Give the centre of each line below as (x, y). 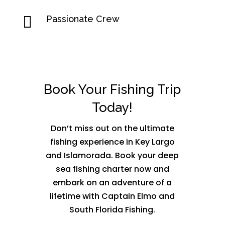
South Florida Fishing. (113, 210)
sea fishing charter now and (112, 169)
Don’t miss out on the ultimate (112, 129)
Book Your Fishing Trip (113, 90)
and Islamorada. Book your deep (113, 156)
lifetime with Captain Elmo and (113, 196)
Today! (113, 108)
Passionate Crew (83, 19)
